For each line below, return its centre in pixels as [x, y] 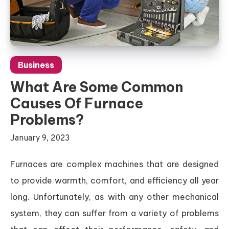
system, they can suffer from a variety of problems [114, 213]
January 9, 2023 [40, 138]
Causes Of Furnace [77, 103]
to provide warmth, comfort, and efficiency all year [114, 180]
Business [36, 65]
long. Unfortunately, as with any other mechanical [114, 197]
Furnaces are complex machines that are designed [114, 164]
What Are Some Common [97, 87]
